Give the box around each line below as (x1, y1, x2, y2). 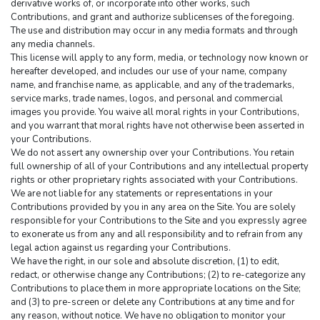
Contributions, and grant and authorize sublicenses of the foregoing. (11, 11, 294, 24)
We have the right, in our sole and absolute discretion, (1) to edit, (11, 255, 279, 269)
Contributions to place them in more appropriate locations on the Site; (11, 282, 301, 296)
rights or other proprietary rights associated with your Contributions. (11, 174, 298, 187)
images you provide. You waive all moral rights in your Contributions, (11, 106, 299, 119)
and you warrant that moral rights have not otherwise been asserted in (11, 119, 304, 133)
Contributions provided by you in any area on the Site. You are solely (11, 201, 296, 214)
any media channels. (11, 38, 95, 51)
